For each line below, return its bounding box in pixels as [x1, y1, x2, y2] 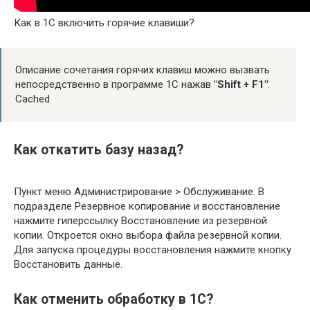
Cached [15, 93, 50, 106]
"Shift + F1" [214, 78, 268, 91]
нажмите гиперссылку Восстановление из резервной [14, 214, 267, 227]
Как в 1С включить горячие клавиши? [14, 17, 194, 30]
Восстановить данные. [14, 257, 122, 271]
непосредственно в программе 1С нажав [15, 78, 214, 91]
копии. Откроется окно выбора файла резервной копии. [14, 228, 282, 241]
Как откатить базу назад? [14, 141, 183, 158]
